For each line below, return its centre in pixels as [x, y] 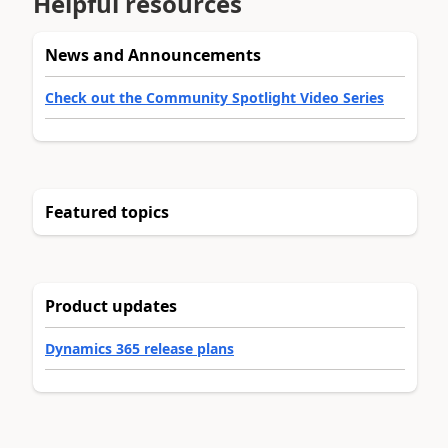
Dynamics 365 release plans [139, 348]
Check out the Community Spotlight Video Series [214, 97]
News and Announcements [153, 55]
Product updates [111, 306]
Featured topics [107, 212]
